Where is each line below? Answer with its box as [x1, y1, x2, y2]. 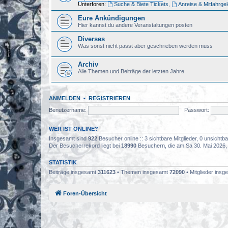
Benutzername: [49, 106, 87, 113]
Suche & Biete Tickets [113, 1, 168, 7]
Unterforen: [78, 1, 106, 7]
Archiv [78, 61, 98, 68]
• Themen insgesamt [116, 169, 169, 175]
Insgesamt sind [49, 135, 88, 141]
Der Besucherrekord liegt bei [49, 142, 121, 149]
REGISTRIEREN [89, 95, 130, 101]
